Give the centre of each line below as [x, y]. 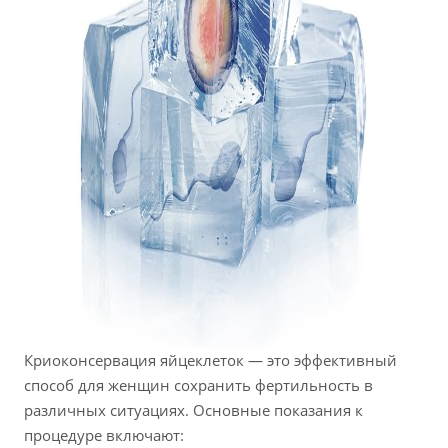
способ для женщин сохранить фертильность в [198, 385]
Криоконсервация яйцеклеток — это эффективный [210, 360]
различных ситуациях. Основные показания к [193, 410]
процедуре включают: [104, 435]
